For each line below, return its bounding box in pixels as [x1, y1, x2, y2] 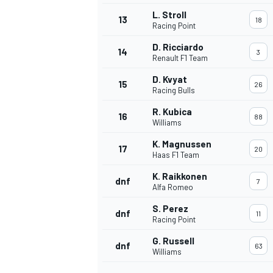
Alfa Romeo [152, 182, 193, 193]
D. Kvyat [152, 74, 187, 85]
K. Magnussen [152, 138, 211, 150]
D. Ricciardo [152, 41, 204, 53]
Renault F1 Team [152, 53, 208, 63]
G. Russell [152, 235, 194, 247]
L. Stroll [152, 9, 186, 21]
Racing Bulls [152, 85, 195, 96]
